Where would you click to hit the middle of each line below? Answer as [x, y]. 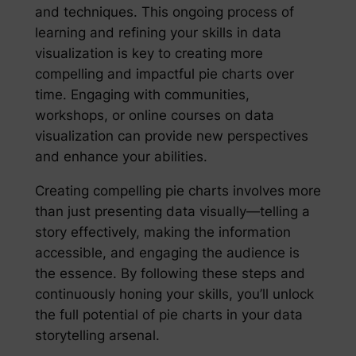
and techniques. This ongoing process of [164, 12]
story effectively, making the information [163, 232]
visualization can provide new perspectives [171, 136]
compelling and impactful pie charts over [164, 74]
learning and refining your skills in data [158, 33]
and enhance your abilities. [121, 157]
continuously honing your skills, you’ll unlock [174, 294]
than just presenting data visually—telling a [172, 212]
